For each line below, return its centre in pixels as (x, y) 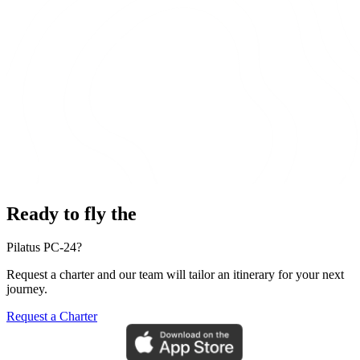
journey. (27, 289)
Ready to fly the (72, 213)
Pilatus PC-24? (44, 247)
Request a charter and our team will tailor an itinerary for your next (175, 275)
